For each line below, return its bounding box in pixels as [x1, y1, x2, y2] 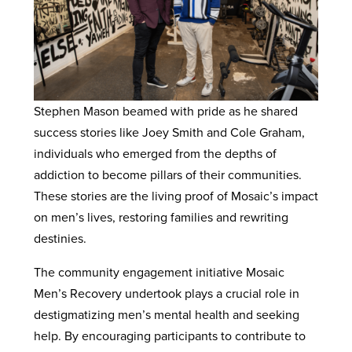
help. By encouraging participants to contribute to [33, 327, 306, 345]
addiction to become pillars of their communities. [33, 166, 302, 184]
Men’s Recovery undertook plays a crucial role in [33, 284, 299, 302]
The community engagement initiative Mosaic [33, 263, 284, 281]
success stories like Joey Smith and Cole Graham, [33, 123, 305, 141]
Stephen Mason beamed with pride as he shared [33, 102, 298, 120]
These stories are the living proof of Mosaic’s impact [33, 187, 318, 205]
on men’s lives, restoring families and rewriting [33, 208, 288, 226]
